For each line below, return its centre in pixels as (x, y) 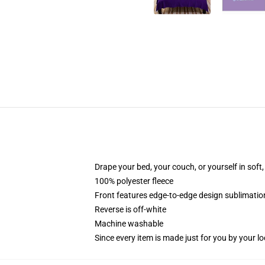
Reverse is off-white (130, 209)
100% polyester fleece (134, 181)
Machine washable (129, 224)
